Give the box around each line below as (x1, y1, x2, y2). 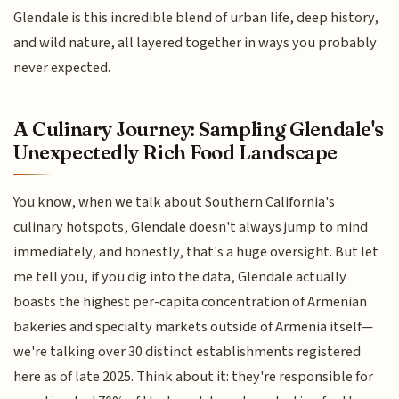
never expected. (13, 56, 111, 78)
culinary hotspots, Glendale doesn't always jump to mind (13, 216, 369, 239)
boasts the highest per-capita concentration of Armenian (13, 291, 368, 313)
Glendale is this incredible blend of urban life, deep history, (13, 6, 379, 28)
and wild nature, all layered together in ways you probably (13, 31, 378, 53)
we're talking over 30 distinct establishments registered (13, 341, 362, 363)
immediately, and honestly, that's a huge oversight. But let (13, 241, 379, 264)
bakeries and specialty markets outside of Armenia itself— (13, 316, 374, 338)
